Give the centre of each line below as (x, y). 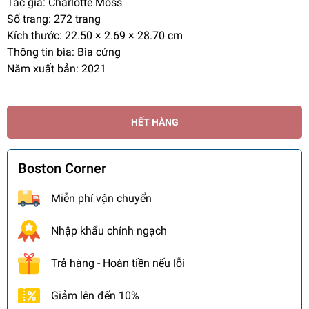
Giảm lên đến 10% (95, 296)
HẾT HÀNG (154, 122)
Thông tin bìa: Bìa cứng (64, 52)
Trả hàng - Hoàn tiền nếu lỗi (118, 263)
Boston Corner (62, 169)
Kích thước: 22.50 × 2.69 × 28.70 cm (95, 36)
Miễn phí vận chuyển (101, 199)
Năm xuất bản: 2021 (57, 69)
